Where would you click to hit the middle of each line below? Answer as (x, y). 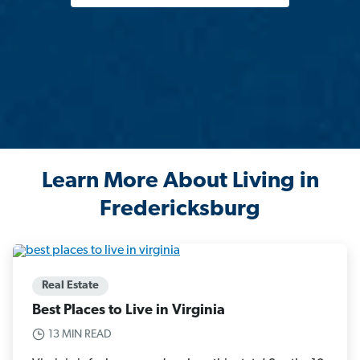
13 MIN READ (80, 334)
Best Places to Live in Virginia (129, 310)
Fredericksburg (180, 210)
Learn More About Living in (180, 182)
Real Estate (70, 285)
